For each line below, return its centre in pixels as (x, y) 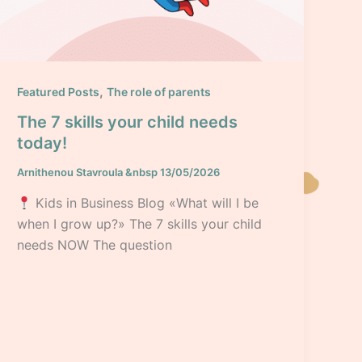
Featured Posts (59, 91)
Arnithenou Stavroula (72, 173)
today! (42, 143)
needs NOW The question (95, 245)
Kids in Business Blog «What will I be (145, 203)
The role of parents (159, 91)
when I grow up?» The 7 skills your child (140, 224)
